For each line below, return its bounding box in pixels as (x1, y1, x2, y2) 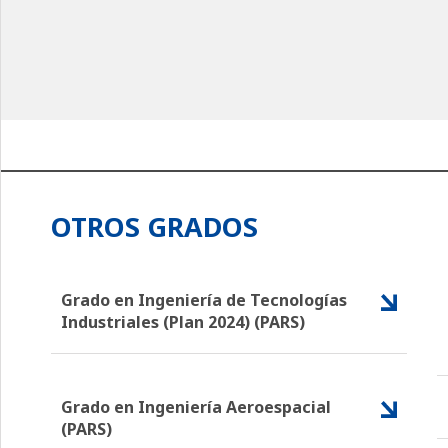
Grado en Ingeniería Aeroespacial (61, 395, 331, 418)
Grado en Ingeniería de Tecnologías (61, 288, 347, 311)
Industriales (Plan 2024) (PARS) (61, 310, 305, 333)
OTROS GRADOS (51, 207, 258, 245)
